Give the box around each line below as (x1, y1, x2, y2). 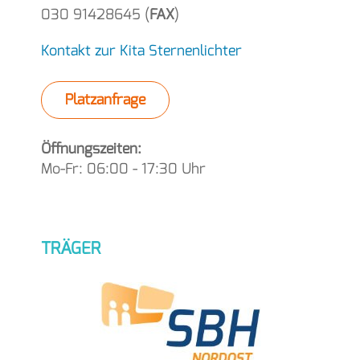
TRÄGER (41, 237, 100, 260)
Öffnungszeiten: (41, 139, 141, 159)
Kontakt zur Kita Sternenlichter (41, 41, 242, 61)
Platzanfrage (65, 90, 145, 110)
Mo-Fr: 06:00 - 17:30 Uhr (41, 159, 206, 179)
